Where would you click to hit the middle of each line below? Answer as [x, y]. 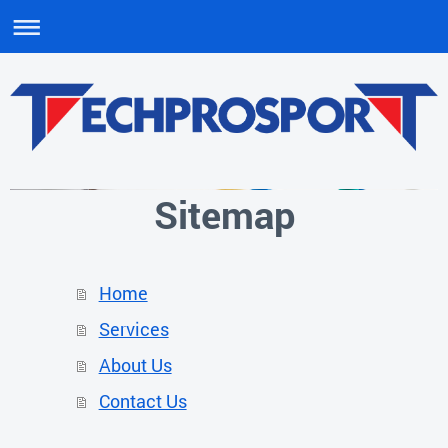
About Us [135, 365]
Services [133, 329]
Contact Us [142, 401]
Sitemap [224, 214]
